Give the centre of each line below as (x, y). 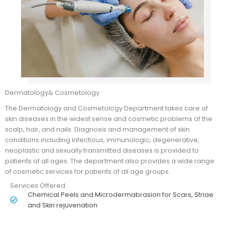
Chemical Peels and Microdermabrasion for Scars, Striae (120, 195)
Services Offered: (38, 186)
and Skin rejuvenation (62, 205)
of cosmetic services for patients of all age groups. (88, 172)
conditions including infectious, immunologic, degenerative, (102, 140)
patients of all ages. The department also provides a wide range (110, 161)
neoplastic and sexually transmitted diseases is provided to (102, 151)
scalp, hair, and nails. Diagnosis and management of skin (97, 130)
